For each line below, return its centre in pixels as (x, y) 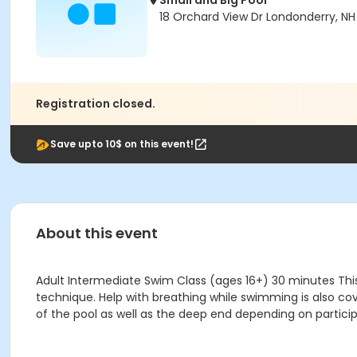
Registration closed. (96, 104)
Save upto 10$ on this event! (122, 144)
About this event (97, 233)
